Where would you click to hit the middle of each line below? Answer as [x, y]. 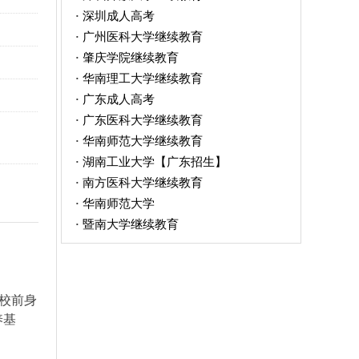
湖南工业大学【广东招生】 [154, 161]
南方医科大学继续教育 [142, 182]
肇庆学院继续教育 [130, 57]
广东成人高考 [118, 99]
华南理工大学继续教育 [142, 78]
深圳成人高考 [118, 16]
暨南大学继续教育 [130, 224]
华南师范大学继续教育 [142, 141]
